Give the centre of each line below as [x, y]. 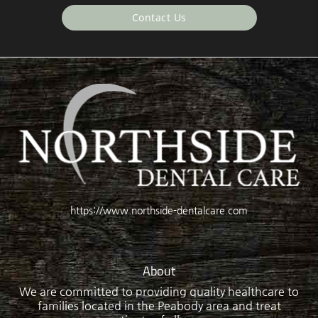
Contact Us [159, 17]
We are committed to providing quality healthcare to [159, 292]
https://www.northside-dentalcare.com [159, 210]
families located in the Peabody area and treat [159, 306]
